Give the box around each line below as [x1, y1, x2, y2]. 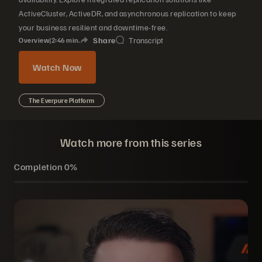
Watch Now [33, 61, 82, 73]
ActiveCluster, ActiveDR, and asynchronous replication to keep [19, 8, 236, 18]
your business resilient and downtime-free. [19, 22, 167, 32]
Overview [19, 36, 49, 44]
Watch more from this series [60, 135, 202, 150]
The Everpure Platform [29, 96, 95, 104]
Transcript [128, 35, 163, 45]
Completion [14, 161, 64, 173]
